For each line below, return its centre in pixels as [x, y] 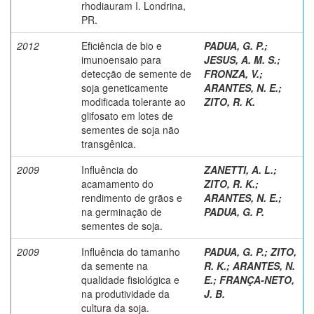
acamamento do [117, 183]
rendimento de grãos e [132, 197]
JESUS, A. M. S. [240, 59]
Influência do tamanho [131, 251]
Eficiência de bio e [122, 45]
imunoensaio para [121, 59]
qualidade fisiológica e [130, 279]
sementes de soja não [130, 129]
